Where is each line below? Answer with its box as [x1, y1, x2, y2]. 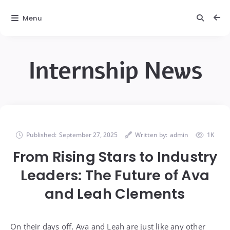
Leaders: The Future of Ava [20, 166, 210, 185]
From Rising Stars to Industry [12, 147, 218, 166]
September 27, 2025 [59, 130, 118, 139]
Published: [26, 130, 56, 139]
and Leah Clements [45, 184, 185, 203]
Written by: [135, 130, 167, 139]
